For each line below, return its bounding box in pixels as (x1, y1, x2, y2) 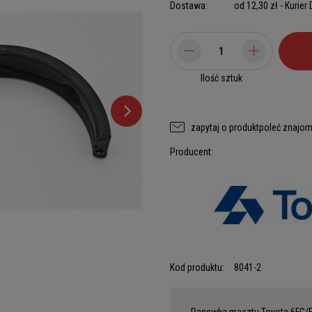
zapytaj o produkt (191, 121, 259, 133)
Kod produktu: (170, 262, 224, 273)
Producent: (170, 146, 213, 157)
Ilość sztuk (201, 72, 242, 84)
